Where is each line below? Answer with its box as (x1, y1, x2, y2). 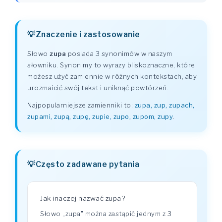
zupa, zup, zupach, (134, 101, 195, 109)
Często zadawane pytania (35, 160, 139, 169)
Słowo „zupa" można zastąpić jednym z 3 (40, 210, 171, 218)
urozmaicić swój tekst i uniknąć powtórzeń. (27, 84, 168, 92)
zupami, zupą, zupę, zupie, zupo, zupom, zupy (27, 112, 173, 120)
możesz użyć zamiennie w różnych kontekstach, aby (27, 72, 197, 80)
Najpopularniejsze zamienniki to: (27, 101, 135, 109)
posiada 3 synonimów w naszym (66, 50, 172, 57)
